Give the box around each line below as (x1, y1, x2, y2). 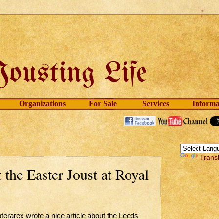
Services (142, 99, 169, 108)
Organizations (19, 99, 66, 108)
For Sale (89, 99, 117, 108)
